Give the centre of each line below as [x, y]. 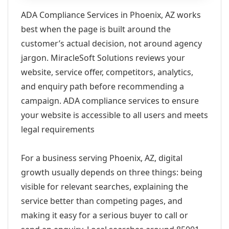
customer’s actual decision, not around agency [111, 43]
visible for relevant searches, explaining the [105, 187]
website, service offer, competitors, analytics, [107, 72]
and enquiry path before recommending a [102, 86]
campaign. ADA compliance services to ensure [110, 101]
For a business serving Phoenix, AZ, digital [102, 158]
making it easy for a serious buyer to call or [105, 215]
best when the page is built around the [96, 29]
